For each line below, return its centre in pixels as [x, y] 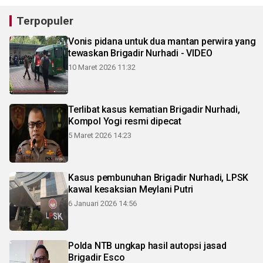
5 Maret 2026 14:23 [100, 135]
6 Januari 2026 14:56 [102, 203]
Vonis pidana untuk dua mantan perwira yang [162, 41]
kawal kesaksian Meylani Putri [131, 189]
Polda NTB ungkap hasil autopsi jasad [147, 246]
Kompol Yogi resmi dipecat [125, 121]
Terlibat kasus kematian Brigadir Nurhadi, [154, 109]
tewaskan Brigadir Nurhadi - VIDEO [140, 53]
